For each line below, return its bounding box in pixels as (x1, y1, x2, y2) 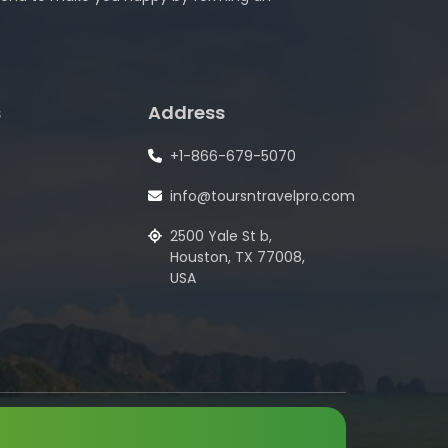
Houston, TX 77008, (170, 247, 305, 267)
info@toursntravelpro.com (170, 186, 355, 206)
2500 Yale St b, (170, 226, 272, 246)
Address (148, 100, 225, 125)
